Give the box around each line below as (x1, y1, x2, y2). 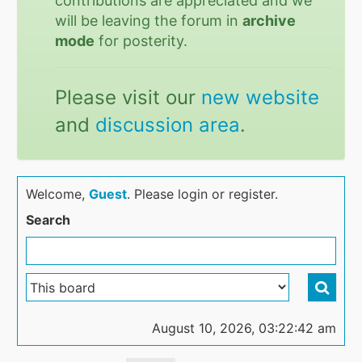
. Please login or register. (127, 186, 279, 202)
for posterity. (95, 32, 188, 49)
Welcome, (26, 186, 90, 202)
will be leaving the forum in (55, 12, 243, 29)
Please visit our (55, 86, 202, 109)
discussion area (95, 113, 241, 137)
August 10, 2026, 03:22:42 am (151, 320, 336, 336)
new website (201, 86, 320, 109)
